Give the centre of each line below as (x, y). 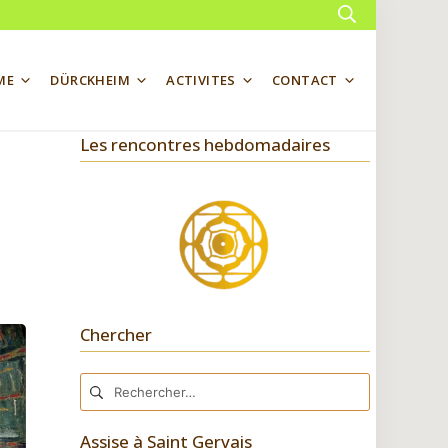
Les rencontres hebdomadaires (205, 144)
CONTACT (305, 80)
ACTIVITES (201, 80)
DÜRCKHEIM (90, 80)
